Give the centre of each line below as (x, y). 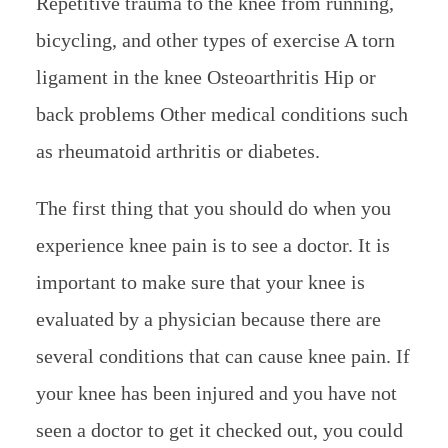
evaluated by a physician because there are (208, 318)
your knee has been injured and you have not (216, 392)
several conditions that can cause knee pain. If (222, 355)
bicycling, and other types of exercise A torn (215, 39)
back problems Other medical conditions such (221, 113)
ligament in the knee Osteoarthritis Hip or (205, 76)
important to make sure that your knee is (200, 281)
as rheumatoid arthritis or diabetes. (177, 150)
